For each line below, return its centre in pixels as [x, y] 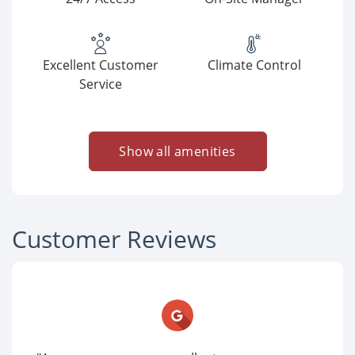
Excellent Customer [101, 65]
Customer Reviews [114, 239]
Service [101, 84]
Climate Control [254, 65]
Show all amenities [177, 151]
